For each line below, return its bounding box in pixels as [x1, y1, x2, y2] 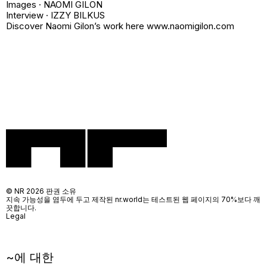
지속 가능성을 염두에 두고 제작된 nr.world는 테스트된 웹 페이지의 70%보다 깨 [6, 194, 260, 204]
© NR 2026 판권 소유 [6, 186, 76, 195]
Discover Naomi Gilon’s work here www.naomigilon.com [6, 20, 234, 32]
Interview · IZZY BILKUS [6, 10, 105, 21]
